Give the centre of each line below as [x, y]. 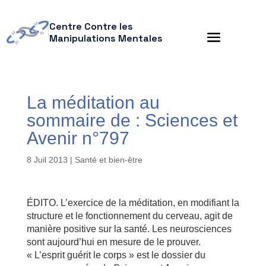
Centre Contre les [91, 26]
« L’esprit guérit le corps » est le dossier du [116, 255]
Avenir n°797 [78, 138]
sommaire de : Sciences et [132, 120]
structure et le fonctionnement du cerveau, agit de [129, 216]
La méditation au [93, 102]
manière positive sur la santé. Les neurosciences [129, 229]
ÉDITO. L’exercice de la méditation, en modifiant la [133, 203]
